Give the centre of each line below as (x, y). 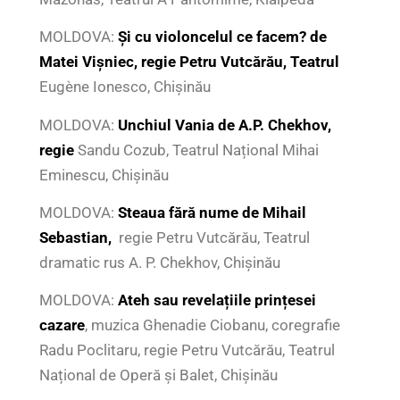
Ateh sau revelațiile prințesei (217, 300)
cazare (62, 325)
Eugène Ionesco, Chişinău (125, 87)
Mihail (284, 212)
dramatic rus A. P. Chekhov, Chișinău (159, 262)
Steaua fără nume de (188, 212)
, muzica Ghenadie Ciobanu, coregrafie (212, 325)
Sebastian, (79, 237)
